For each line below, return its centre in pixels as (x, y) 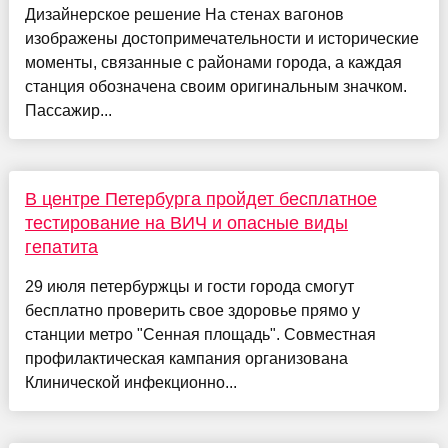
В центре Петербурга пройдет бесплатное (200, 198)
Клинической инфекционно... (130, 382)
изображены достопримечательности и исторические (221, 38)
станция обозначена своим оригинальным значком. (215, 86)
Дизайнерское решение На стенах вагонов (184, 14)
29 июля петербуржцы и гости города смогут (189, 286)
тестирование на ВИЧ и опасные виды (186, 222)
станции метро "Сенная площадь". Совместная (200, 334)
